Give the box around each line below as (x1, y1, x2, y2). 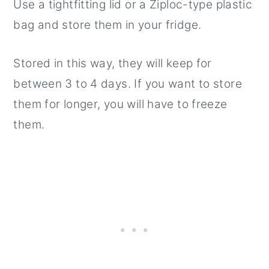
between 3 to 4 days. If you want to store (13, 77, 242, 91)
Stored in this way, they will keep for (13, 56, 212, 71)
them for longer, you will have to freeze (13, 97, 228, 112)
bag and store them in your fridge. (13, 18, 202, 32)
